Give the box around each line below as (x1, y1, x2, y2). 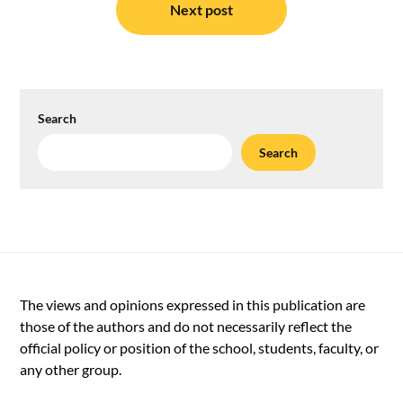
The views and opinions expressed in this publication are (20, 296, 366, 314)
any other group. (20, 361, 125, 379)
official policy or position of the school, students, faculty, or (20, 339, 380, 357)
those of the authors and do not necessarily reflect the (20, 318, 353, 336)
